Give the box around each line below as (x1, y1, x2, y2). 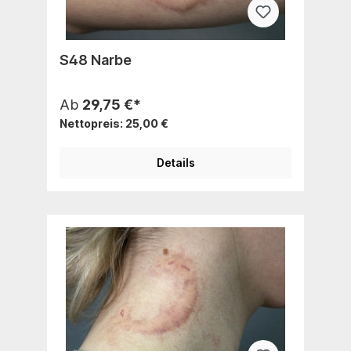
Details (156, 155, 195, 169)
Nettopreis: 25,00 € (60, 116, 168, 130)
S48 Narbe (60, 51, 132, 68)
